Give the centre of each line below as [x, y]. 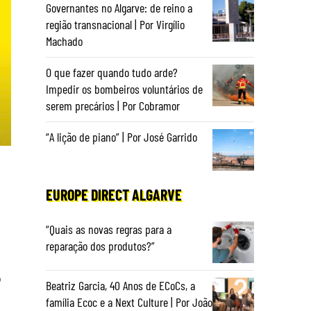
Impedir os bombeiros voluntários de [124, 89]
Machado [64, 41]
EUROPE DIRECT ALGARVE [114, 194]
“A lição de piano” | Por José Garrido [121, 137]
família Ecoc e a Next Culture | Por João [129, 302]
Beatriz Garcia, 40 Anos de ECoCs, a [120, 285]
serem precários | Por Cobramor [113, 106]
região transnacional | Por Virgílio [115, 24]
